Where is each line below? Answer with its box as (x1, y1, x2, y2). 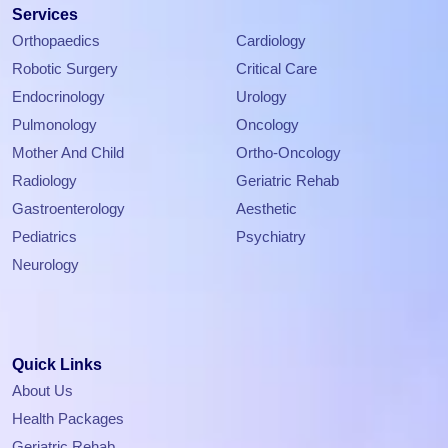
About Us (12, 383, 73, 400)
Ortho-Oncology (236, 145, 341, 162)
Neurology (12, 257, 79, 274)
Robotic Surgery (12, 61, 118, 78)
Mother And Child (12, 145, 124, 162)
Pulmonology (12, 117, 97, 134)
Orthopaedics (12, 33, 100, 50)
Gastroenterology (12, 201, 125, 218)
